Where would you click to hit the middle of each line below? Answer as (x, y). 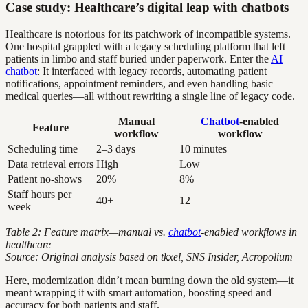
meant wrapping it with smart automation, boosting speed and (139, 292)
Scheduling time (43, 148)
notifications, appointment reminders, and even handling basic (139, 83)
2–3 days (116, 148)
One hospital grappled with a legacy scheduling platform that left (145, 46)
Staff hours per (40, 194)
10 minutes (203, 148)
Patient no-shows (45, 179)
